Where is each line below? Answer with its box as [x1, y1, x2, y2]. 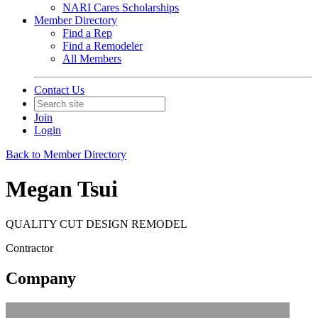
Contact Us [34, 84, 84, 96]
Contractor [6, 241, 53, 254]
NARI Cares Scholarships [62, 1, 179, 13]
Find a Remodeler [62, 40, 143, 52]
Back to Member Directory [6, 148, 126, 160]
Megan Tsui [6, 176, 118, 202]
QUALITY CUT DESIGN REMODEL [6, 217, 187, 230]
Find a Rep [62, 27, 112, 39]
